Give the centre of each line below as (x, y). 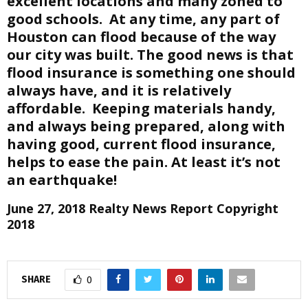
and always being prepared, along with (146, 126)
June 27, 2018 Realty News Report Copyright (143, 208)
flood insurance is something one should (151, 73)
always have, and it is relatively (119, 90)
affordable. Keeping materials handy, (141, 108)
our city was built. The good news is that (150, 55)
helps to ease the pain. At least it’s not (144, 162)
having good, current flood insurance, (141, 144)
